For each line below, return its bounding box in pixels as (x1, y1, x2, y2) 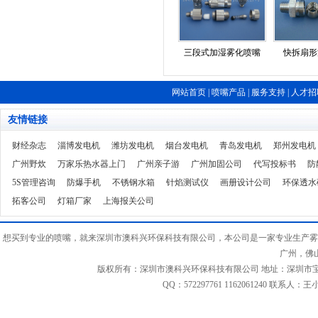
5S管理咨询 (12, 177, 55, 187)
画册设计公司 (220, 177, 271, 187)
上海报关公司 (103, 196, 154, 206)
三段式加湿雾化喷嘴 (184, 48, 261, 57)
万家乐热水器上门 (57, 159, 126, 169)
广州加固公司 (191, 159, 242, 169)
